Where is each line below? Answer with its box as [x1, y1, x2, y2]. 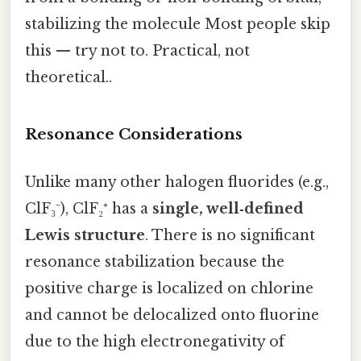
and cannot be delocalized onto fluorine [25, 306, 319, 325]
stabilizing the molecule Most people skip [25, 15, 330, 34]
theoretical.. [25, 68, 112, 87]
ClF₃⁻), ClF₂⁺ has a [25, 200, 152, 218]
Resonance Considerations [25, 124, 243, 143]
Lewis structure [25, 226, 145, 245]
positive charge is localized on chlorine [25, 280, 313, 298]
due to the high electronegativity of [25, 333, 284, 351]
